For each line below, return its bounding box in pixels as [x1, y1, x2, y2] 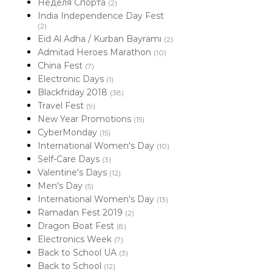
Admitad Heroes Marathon [38, 47, 154, 58]
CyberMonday [38, 127, 100, 138]
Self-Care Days [38, 154, 102, 165]
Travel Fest [38, 100, 86, 111]
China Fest [38, 60, 85, 71]
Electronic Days [38, 73, 106, 84]
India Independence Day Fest [38, 10, 164, 21]
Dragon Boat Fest [38, 220, 117, 231]
